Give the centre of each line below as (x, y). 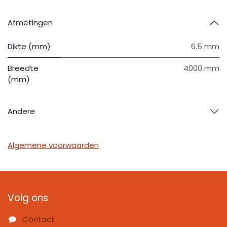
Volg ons (28, 198)
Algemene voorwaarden (53, 145)
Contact (39, 219)
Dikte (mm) (29, 47)
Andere (21, 111)
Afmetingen (30, 23)
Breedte (23, 68)
